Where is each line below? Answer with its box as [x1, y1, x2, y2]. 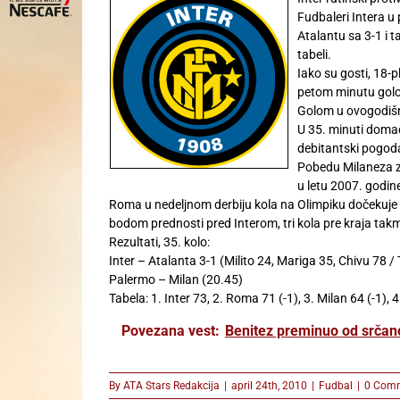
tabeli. [297, 46, 331, 62]
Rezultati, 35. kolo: [109, 234, 210, 249]
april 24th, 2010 [231, 379, 307, 392]
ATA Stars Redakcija [123, 379, 220, 392]
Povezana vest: [121, 321, 220, 339]
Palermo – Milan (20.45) [109, 271, 243, 287]
